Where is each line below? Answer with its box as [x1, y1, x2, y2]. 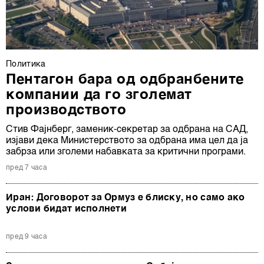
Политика [6, 60, 46, 69]
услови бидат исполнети [6, 204, 127, 214]
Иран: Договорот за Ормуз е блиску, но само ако [6, 193, 245, 203]
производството [6, 104, 127, 118]
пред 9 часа [6, 233, 47, 241]
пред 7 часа [6, 164, 47, 172]
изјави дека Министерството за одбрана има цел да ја [6, 136, 248, 146]
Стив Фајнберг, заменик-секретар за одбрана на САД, [6, 125, 248, 135]
